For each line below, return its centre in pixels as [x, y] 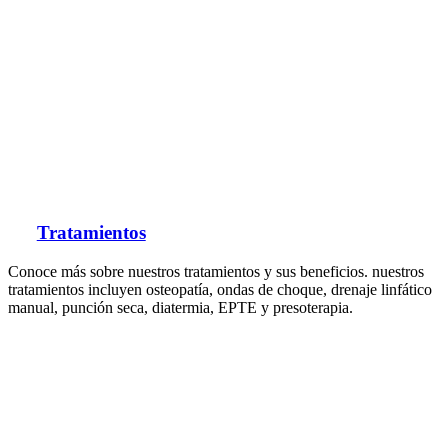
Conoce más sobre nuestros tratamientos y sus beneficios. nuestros [216, 272]
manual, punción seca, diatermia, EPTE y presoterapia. [180, 308]
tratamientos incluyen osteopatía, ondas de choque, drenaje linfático [220, 290]
